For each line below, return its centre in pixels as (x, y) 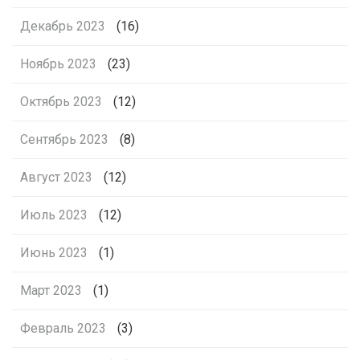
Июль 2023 (54, 215)
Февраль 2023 (63, 328)
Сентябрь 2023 (64, 139)
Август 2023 (56, 177)
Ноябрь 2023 (58, 63)
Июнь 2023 (54, 252)
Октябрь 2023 (61, 101)
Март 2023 (51, 290)
